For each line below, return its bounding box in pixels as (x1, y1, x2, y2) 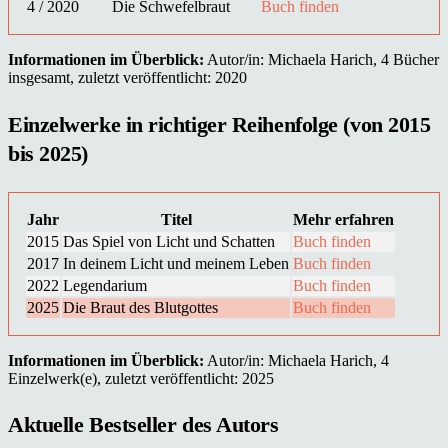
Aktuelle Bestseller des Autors (8, 412, 279, 438)
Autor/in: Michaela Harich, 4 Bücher (204, 51, 439, 69)
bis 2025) (8, 140, 88, 166)
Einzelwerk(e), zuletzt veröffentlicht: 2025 (8, 369, 274, 387)
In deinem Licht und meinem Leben (63, 254, 289, 272)
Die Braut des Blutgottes (63, 298, 218, 316)
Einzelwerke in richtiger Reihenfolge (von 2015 (8, 111, 431, 137)
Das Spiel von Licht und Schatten (63, 232, 275, 250)
